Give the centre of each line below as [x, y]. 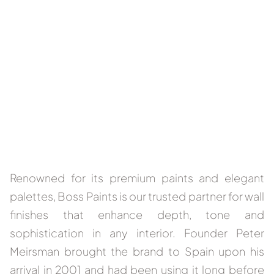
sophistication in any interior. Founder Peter [137, 232]
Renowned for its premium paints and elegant [137, 177]
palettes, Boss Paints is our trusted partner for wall [137, 196]
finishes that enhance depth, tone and [137, 214]
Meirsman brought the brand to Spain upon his [137, 251]
